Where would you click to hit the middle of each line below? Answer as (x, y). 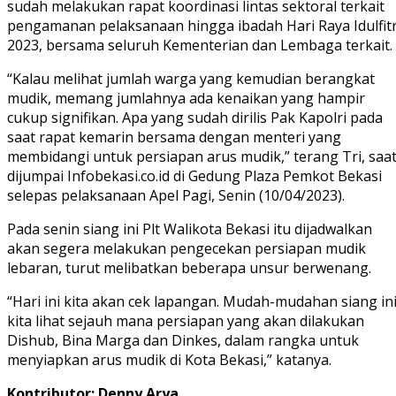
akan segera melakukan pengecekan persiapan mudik (187, 249)
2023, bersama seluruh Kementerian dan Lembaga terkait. (200, 46)
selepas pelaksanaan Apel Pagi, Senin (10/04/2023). (176, 196)
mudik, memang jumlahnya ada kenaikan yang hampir (186, 99)
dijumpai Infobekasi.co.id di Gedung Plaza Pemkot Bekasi (194, 176)
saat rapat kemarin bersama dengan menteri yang (174, 137)
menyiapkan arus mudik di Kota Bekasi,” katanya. (169, 360)
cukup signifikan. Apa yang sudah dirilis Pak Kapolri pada (195, 118)
